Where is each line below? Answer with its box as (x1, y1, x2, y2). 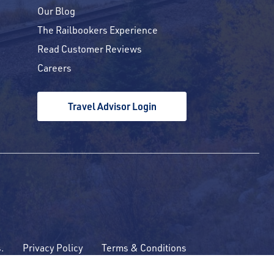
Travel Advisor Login (67, 100, 157, 113)
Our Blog (37, 4, 75, 17)
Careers (37, 61, 72, 74)
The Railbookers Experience (37, 23, 158, 36)
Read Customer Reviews (37, 42, 142, 55)
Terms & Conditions (102, 241, 187, 254)
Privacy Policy (23, 241, 83, 254)
